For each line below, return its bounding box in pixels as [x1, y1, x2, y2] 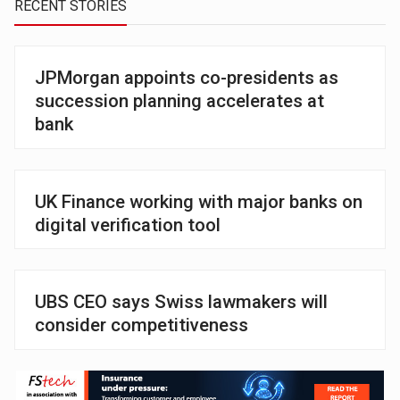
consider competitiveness [35, 314, 249, 337]
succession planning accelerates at [35, 90, 325, 112]
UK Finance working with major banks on [35, 190, 363, 212]
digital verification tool [35, 213, 221, 236]
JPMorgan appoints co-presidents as [35, 67, 339, 89]
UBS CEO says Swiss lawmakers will [35, 291, 329, 313]
